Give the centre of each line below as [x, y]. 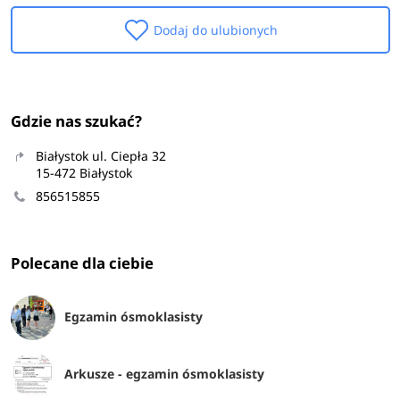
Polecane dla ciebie [82, 263]
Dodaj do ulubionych [215, 29]
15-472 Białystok [83, 173]
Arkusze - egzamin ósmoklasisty [164, 373]
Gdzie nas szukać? [76, 121]
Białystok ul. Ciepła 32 [100, 156]
